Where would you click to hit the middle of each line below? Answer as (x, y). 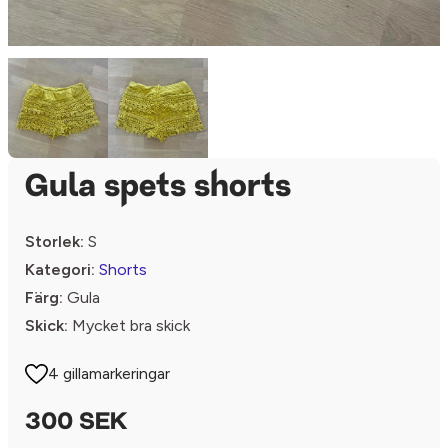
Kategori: (60, 269)
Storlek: (54, 241)
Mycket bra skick (129, 325)
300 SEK (76, 423)
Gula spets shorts (158, 188)
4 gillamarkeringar (109, 373)
